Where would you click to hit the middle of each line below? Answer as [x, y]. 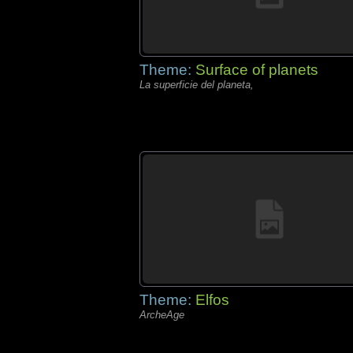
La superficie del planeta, [197, 85]
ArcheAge [162, 315]
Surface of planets [257, 70]
